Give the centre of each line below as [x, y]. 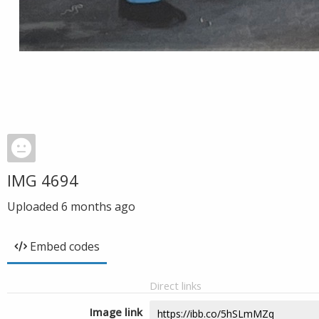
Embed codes [65, 246]
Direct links [176, 286]
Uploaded [34, 206]
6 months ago [98, 206]
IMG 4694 [43, 180]
